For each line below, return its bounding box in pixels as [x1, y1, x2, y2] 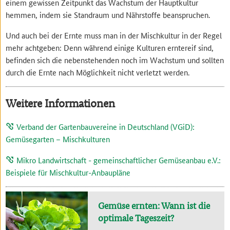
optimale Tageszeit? [98, 211, 175, 224]
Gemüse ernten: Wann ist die [98, 199, 210, 212]
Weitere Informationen [6, 97, 116, 110]
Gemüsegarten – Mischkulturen [6, 133, 110, 145]
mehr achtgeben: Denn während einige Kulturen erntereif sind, [6, 42, 214, 53]
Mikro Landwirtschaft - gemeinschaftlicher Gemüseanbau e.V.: [16, 155, 221, 166]
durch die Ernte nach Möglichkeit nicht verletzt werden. [6, 66, 190, 78]
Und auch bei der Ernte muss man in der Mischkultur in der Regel [6, 29, 222, 41]
